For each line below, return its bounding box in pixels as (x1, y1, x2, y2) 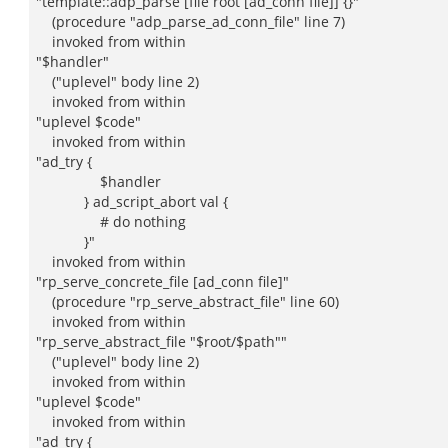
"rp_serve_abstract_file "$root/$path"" (36, 332, 287, 351)
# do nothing (36, 212, 186, 231)
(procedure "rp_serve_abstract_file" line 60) (36, 292, 339, 311)
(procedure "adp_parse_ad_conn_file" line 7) (36, 12, 345, 31)
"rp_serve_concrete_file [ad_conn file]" (36, 272, 289, 291)
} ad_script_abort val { (36, 192, 228, 211)
